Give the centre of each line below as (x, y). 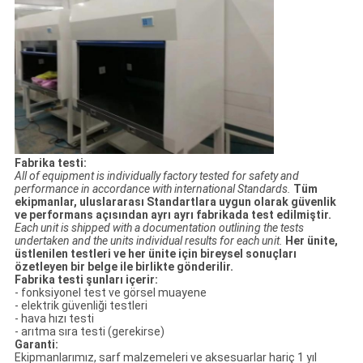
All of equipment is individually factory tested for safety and (156, 176)
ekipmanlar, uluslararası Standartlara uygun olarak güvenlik (175, 202)
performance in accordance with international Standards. (152, 189)
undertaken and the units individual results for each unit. (148, 241)
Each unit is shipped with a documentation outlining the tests (159, 228)
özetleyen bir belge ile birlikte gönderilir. (124, 267)
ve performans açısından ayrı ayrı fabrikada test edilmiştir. (173, 215)
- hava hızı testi (54, 319)
